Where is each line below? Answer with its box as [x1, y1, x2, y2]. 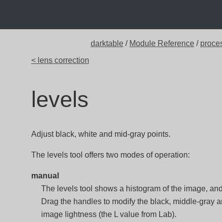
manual [31, 171, 59, 180]
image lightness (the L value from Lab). [41, 210, 176, 219]
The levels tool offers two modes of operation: [31, 151, 190, 159]
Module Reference [129, 39, 194, 48]
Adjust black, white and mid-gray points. [31, 130, 170, 138]
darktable [91, 39, 123, 48]
